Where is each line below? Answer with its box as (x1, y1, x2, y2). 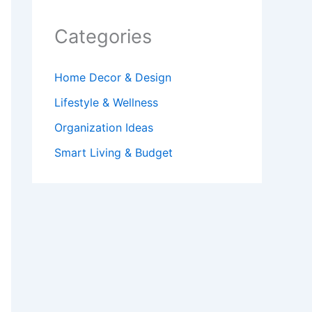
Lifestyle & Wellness (54, 95, 158, 110)
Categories (54, 25, 152, 49)
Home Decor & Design (54, 70, 171, 85)
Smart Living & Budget (54, 146, 173, 160)
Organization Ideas (54, 120, 153, 135)
